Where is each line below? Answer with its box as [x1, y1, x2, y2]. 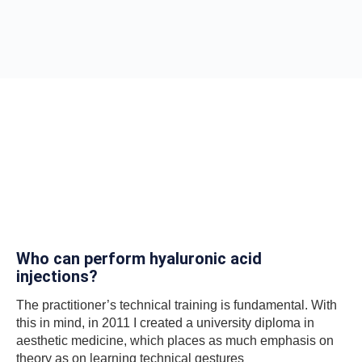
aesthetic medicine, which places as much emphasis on [16, 334, 334, 348]
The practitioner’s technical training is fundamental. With [16, 298, 337, 313]
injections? [16, 267, 98, 287]
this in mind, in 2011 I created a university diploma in [16, 316, 314, 330]
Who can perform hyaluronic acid [16, 249, 262, 269]
